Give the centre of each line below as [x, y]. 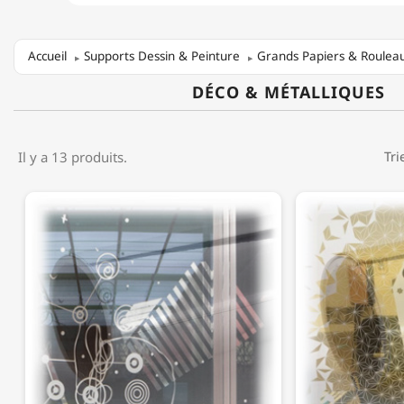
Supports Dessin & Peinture [162, 56]
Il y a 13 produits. [73, 156]
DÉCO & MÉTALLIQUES [289, 92]
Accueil [47, 56]
